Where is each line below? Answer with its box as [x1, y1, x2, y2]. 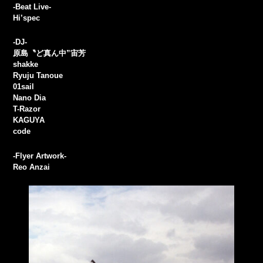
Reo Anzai [13, 162, 50, 171]
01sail [13, 82, 35, 92]
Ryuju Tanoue [13, 71, 63, 80]
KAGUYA [13, 116, 45, 125]
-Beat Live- [13, 2, 52, 12]
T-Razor [13, 104, 41, 114]
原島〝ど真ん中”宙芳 [13, 49, 86, 58]
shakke [13, 60, 39, 69]
